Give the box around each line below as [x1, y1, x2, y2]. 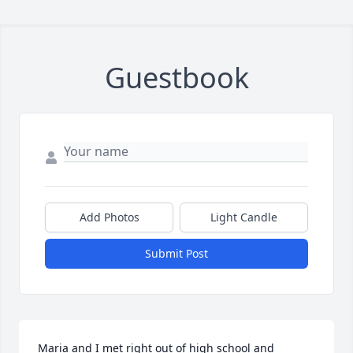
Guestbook [104, 58, 249, 98]
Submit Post [145, 246, 208, 262]
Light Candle [210, 210, 277, 225]
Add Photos [79, 210, 139, 225]
